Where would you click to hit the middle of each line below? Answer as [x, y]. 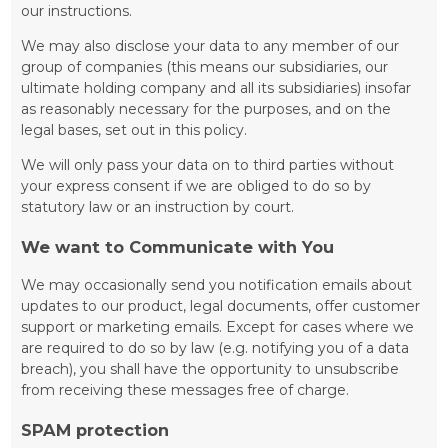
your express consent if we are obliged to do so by [196, 186]
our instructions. [77, 11]
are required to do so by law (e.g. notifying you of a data [215, 348]
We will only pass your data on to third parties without [208, 165]
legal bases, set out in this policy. [134, 130]
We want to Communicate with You [178, 246]
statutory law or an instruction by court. [158, 207]
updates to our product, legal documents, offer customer [221, 306]
